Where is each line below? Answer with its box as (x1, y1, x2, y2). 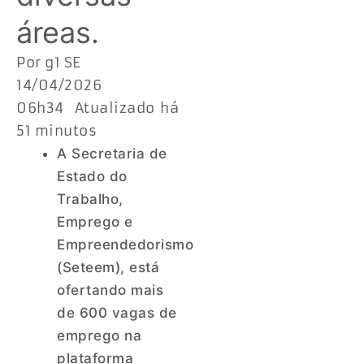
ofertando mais (57, 281, 163, 298)
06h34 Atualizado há (16, 98, 179, 117)
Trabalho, (57, 190, 123, 207)
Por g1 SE (16, 53, 81, 71)
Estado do (57, 167, 128, 184)
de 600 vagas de (57, 304, 177, 321)
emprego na (57, 327, 141, 344)
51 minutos (16, 121, 97, 140)
